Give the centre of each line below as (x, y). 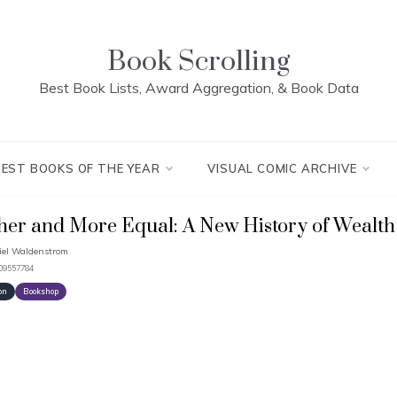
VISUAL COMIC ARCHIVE (282, 168)
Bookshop (41, 291)
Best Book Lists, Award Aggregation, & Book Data (198, 88)
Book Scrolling (198, 62)
